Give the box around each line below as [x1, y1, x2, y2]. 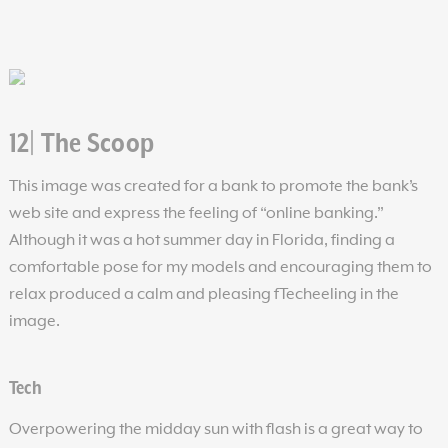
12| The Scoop [8, 127, 155, 160]
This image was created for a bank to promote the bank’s [8, 177, 418, 196]
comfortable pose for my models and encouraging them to [8, 258, 432, 277]
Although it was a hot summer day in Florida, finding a [8, 231, 395, 250]
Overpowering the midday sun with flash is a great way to [8, 420, 423, 439]
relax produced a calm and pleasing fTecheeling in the [8, 285, 399, 304]
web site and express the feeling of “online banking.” [8, 204, 384, 223]
